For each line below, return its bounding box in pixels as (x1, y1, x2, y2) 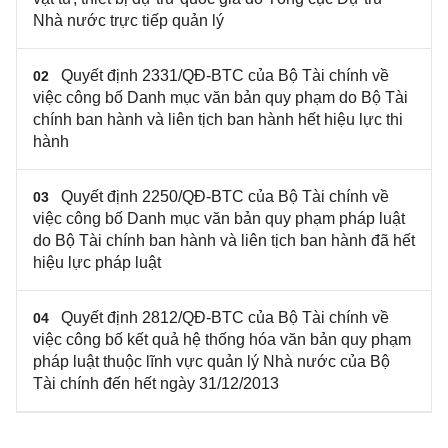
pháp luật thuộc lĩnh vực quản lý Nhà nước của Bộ (33, 352, 390, 370)
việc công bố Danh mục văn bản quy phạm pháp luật (33, 209, 405, 227)
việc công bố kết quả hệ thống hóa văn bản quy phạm (33, 330, 411, 348)
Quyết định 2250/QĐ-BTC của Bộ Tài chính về (61, 187, 389, 205)
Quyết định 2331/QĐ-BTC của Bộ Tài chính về (61, 66, 389, 84)
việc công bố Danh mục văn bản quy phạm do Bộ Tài (33, 88, 408, 106)
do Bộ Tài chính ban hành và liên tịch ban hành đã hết (33, 231, 415, 249)
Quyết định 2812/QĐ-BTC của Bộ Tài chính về (61, 308, 389, 326)
